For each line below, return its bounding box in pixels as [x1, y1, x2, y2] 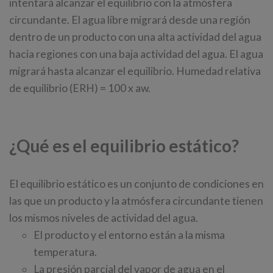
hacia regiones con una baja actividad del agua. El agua [9, 48, 263, 61]
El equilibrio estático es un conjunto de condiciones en [9, 177, 264, 191]
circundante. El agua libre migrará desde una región [9, 13, 250, 27]
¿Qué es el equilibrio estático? [9, 135, 239, 157]
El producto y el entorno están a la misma [34, 229, 225, 242]
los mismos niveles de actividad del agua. [9, 211, 198, 225]
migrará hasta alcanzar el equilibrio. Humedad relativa [9, 65, 261, 78]
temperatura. [34, 246, 97, 259]
